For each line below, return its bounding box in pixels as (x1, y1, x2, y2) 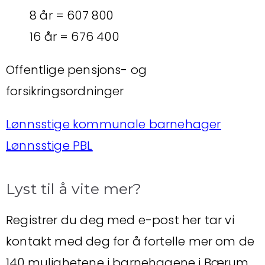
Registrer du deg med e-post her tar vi (6, 212, 234, 228)
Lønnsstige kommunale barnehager (6, 116, 221, 132)
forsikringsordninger (6, 83, 124, 99)
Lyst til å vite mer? (6, 180, 142, 198)
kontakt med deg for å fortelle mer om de (6, 233, 255, 250)
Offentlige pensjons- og (6, 62, 147, 78)
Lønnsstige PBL (6, 137, 93, 154)
